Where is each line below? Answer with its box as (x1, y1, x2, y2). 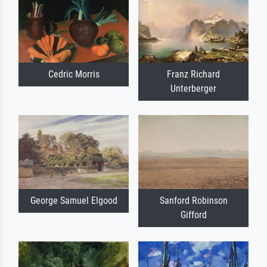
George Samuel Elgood (30, 194, 117, 206)
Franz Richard (167, 69, 220, 80)
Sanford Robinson (159, 194, 228, 206)
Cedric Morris (48, 69, 100, 80)
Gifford (180, 209, 207, 221)
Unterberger (170, 83, 216, 95)
